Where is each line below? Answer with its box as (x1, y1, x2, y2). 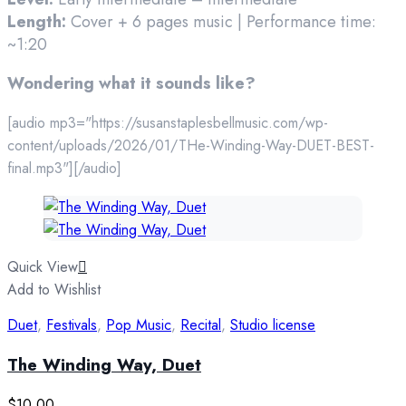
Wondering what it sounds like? (7, 72, 260, 96)
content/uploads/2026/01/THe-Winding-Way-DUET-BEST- (7, 135, 374, 157)
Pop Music (106, 314, 171, 336)
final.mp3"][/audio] (7, 158, 121, 179)
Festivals (46, 314, 97, 336)
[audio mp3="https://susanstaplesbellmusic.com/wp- (7, 112, 328, 134)
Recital (180, 314, 221, 336)
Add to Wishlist (7, 279, 101, 301)
